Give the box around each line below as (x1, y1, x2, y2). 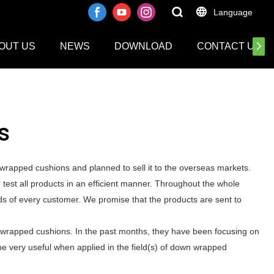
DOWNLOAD (114, 41, 172, 51)
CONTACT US (197, 41, 261, 51)
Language (213, 7, 253, 17)
